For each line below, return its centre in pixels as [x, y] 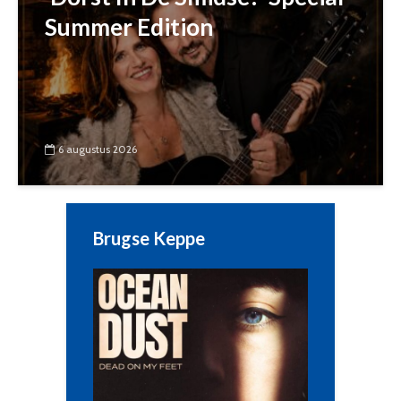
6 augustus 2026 [98, 149]
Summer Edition [129, 26]
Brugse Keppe [149, 238]
